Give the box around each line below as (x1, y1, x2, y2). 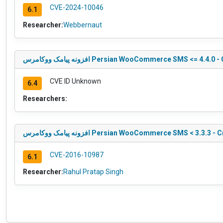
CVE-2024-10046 (49, 3, 104, 12)
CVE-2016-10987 (49, 150, 104, 159)
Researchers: (23, 94, 67, 103)
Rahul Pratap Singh (63, 168, 123, 176)
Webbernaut (63, 20, 102, 29)
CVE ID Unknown (49, 77, 101, 85)
